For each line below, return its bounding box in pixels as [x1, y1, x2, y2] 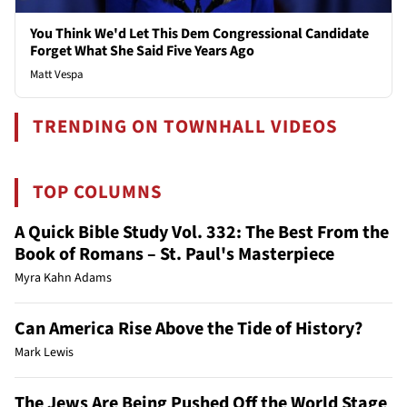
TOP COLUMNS [33, 178, 164, 205]
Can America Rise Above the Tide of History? [15, 315, 362, 342]
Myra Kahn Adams [15, 268, 112, 287]
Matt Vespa [30, 65, 84, 83]
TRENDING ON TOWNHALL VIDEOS [33, 113, 339, 140]
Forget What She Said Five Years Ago [30, 40, 254, 61]
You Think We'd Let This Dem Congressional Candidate [30, 23, 369, 44]
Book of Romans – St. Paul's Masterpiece [15, 241, 334, 267]
